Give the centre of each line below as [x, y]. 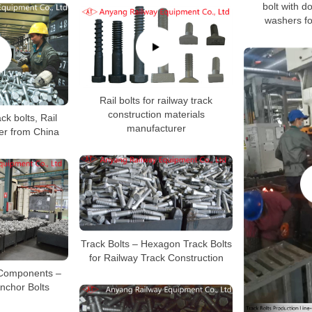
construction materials [156, 114]
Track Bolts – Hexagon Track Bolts [156, 243]
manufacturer [156, 128]
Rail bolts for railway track [156, 100]
